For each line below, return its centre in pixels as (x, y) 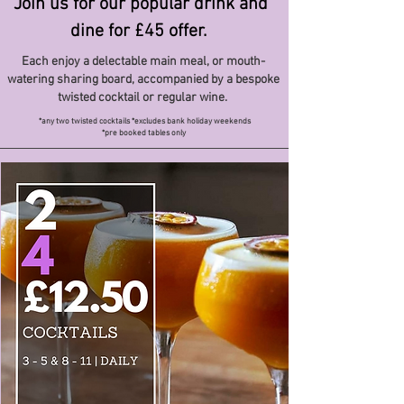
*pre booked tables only (144, 133)
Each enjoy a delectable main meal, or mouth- (143, 62)
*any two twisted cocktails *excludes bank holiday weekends (144, 121)
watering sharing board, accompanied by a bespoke (143, 80)
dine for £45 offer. (141, 32)
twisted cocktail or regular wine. (142, 98)
